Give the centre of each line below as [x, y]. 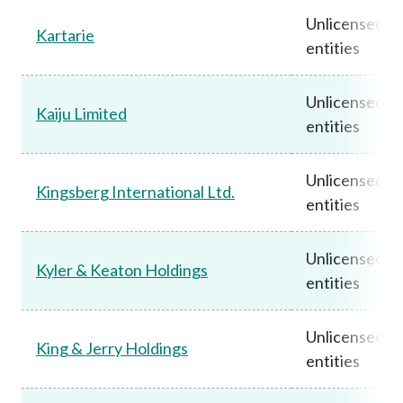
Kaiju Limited [81, 113]
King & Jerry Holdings [112, 348]
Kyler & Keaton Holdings [122, 269]
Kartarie [65, 35]
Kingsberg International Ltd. [135, 191]
